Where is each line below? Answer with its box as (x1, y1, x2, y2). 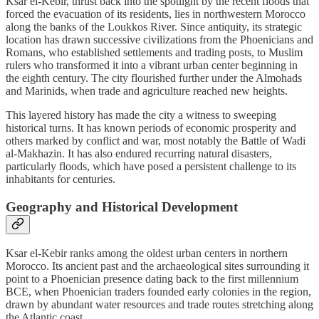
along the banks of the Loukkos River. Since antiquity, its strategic (6, 20, 302, 33)
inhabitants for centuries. (6, 172, 115, 185)
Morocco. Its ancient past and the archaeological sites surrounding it (6, 260, 309, 273)
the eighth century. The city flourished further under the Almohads (6, 71, 302, 84)
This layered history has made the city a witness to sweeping (6, 108, 276, 121)
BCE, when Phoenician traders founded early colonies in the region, (6, 286, 311, 298)
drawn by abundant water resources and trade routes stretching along (6, 298, 313, 311)
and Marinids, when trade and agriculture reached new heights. (6, 84, 288, 97)
